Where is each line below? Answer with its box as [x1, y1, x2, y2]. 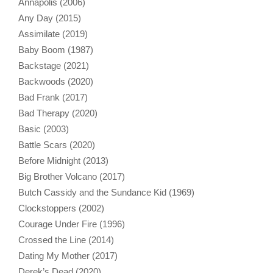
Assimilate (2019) [18, 28, 88, 39]
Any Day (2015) [18, 12, 81, 23]
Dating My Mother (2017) [18, 250, 118, 261]
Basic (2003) [18, 123, 69, 134]
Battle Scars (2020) [18, 139, 95, 150]
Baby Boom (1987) [18, 44, 93, 55]
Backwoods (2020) [18, 76, 93, 87]
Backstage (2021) [18, 60, 89, 71]
